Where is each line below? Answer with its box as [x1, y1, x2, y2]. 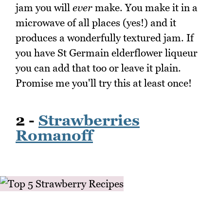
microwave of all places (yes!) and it [16, 16, 176, 29]
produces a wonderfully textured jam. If [16, 31, 194, 44]
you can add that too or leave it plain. [16, 61, 181, 74]
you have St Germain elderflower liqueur [16, 46, 198, 59]
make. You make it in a [92, 1, 198, 14]
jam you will [16, 1, 73, 14]
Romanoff [16, 127, 93, 145]
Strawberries [38, 111, 140, 129]
